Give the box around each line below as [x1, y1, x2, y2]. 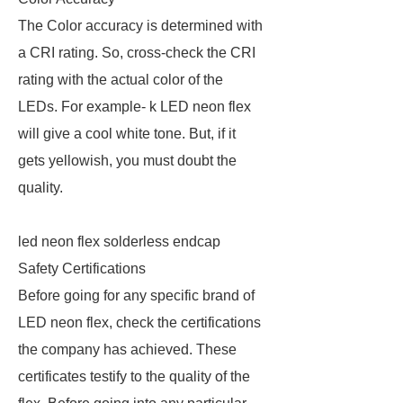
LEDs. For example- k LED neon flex [18, 99, 251, 114]
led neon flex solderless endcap [18, 234, 220, 249]
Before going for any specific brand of [18, 288, 255, 303]
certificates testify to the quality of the [18, 369, 250, 384]
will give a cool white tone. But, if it [18, 126, 236, 141]
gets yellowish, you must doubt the [18, 153, 237, 168]
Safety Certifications [18, 261, 146, 276]
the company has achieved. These [18, 342, 237, 357]
